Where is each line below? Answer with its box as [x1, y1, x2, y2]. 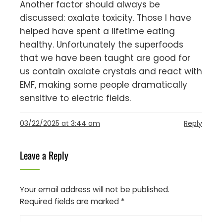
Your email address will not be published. [20, 184, 169, 195]
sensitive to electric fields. [20, 92, 131, 104]
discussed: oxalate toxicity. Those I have [20, 11, 191, 24]
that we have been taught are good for [20, 52, 190, 64]
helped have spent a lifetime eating [20, 25, 175, 37]
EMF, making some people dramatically [20, 78, 187, 91]
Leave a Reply [20, 147, 68, 163]
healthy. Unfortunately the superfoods [20, 38, 183, 51]
